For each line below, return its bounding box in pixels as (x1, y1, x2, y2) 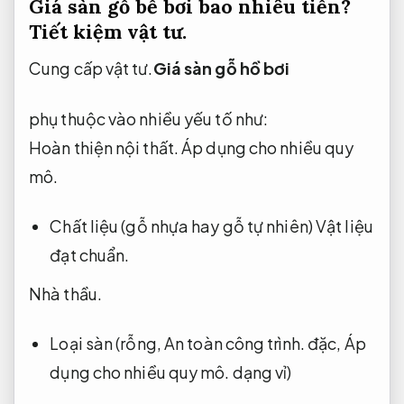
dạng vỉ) (229, 362, 292, 383)
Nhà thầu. (29, 282, 102, 304)
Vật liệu (316, 215, 373, 236)
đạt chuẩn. (50, 243, 130, 265)
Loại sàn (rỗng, (50, 333, 164, 354)
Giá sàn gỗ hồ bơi (152, 58, 290, 79)
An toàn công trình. (164, 333, 305, 354)
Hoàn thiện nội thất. (29, 136, 179, 158)
